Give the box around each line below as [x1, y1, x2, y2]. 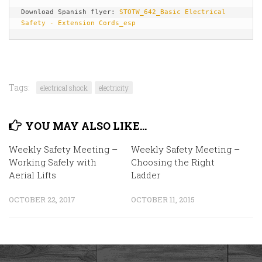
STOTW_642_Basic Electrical [119, 8, 226, 16]
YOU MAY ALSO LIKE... [25, 119, 147, 133]
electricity [99, 83, 129, 92]
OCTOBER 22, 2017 [9, 194, 75, 205]
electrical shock [40, 83, 88, 92]
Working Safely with [9, 156, 96, 168]
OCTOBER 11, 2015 [131, 194, 195, 205]
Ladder [131, 169, 160, 181]
